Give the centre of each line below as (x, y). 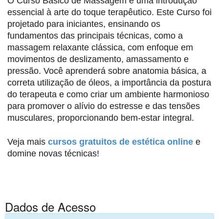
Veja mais (28, 142)
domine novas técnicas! (53, 153)
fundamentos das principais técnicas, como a (95, 36)
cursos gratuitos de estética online (120, 142)
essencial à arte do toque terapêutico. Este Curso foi (109, 12)
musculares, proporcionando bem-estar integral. (101, 118)
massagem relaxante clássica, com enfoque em (100, 47)
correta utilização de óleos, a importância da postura (109, 83)
